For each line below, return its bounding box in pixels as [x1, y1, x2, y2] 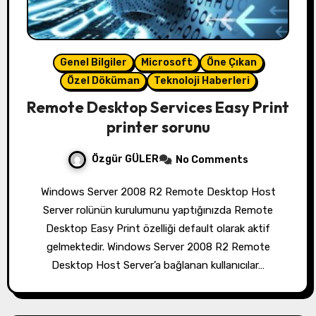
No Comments [176, 154, 248, 166]
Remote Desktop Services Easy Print [27, 97, 289, 118]
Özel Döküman [66, 75, 140, 87]
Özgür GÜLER [92, 153, 159, 166]
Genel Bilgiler [59, 56, 127, 69]
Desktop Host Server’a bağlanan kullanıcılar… [51, 259, 265, 272]
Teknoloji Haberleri [153, 75, 250, 87]
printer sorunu [106, 117, 210, 138]
